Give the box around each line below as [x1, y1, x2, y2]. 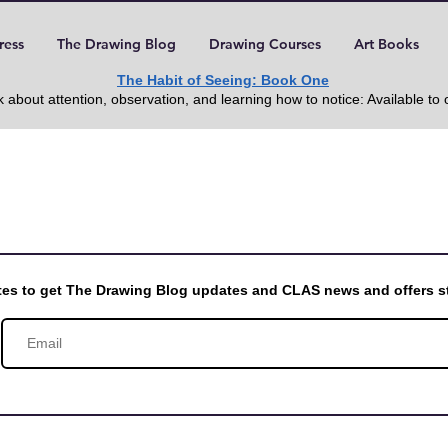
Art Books [353, 35, 419, 53]
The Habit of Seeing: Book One [117, 72, 329, 88]
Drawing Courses [208, 35, 321, 53]
